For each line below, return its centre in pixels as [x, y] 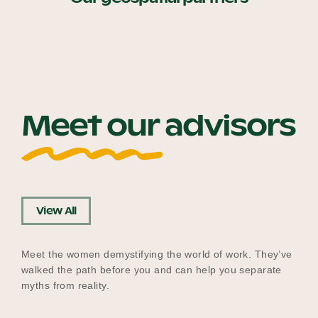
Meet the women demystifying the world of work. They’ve [157, 254]
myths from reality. [65, 285]
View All [56, 211]
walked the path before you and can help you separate [152, 270]
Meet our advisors [158, 125]
